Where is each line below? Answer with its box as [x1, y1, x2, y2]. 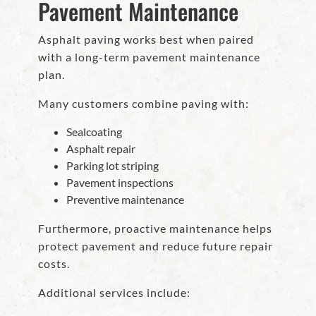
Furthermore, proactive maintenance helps [38, 221, 272, 236]
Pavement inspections [66, 176, 174, 190]
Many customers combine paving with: [38, 97, 249, 111]
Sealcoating [66, 125, 122, 139]
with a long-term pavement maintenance [38, 50, 260, 64]
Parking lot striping [66, 159, 159, 173]
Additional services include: [38, 286, 190, 300]
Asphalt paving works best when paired [38, 32, 254, 47]
